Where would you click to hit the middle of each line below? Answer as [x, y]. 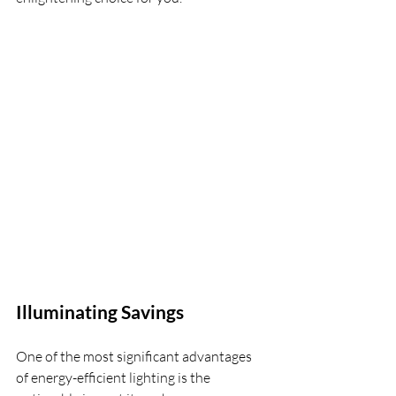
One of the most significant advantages [135, 356]
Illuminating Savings [100, 312]
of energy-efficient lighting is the [114, 377]
